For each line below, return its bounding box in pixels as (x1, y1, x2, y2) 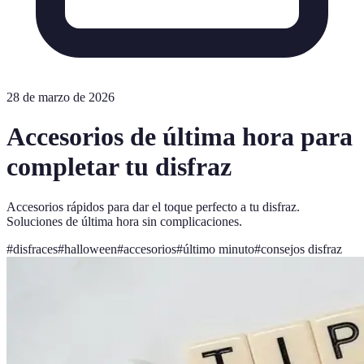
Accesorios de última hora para (6, 122, 353, 152)
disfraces (13, 241, 58, 256)
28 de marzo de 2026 (6, 90, 115, 104)
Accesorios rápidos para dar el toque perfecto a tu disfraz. (6, 199, 300, 214)
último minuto (183, 241, 254, 256)
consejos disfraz (261, 241, 342, 256)
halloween (64, 241, 117, 256)
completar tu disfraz (6, 152, 232, 182)
